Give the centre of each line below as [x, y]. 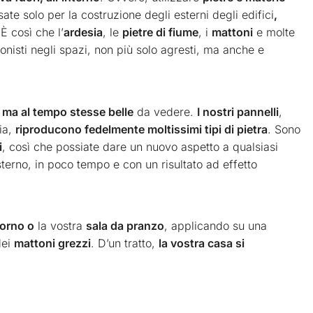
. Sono [284, 129]
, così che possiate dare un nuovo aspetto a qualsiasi [140, 146]
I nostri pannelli [238, 111]
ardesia [83, 32]
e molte [274, 32]
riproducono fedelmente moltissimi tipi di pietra [141, 129]
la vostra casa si [202, 243]
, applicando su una [216, 225]
